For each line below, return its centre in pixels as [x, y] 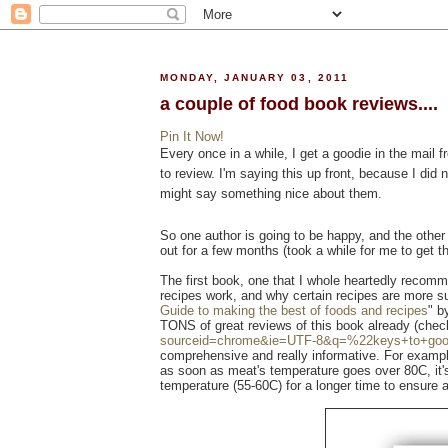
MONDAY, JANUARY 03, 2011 [254, 78]
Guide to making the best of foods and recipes [294, 311]
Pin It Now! [192, 136]
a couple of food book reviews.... [299, 103]
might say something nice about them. [271, 193]
